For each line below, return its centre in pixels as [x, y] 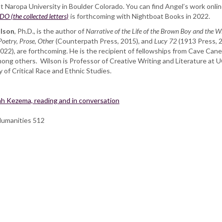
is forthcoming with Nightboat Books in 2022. [139, 16]
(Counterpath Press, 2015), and [105, 41]
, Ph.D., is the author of [50, 31]
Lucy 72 [166, 41]
